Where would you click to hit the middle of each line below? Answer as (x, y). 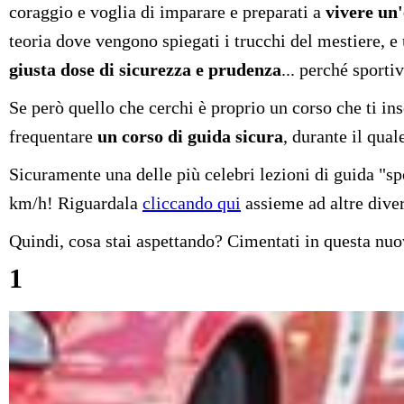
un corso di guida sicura (190, 137)
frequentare (53, 137)
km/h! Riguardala (76, 203)
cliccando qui (192, 203)
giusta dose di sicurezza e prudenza (145, 70)
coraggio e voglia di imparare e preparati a (167, 12)
